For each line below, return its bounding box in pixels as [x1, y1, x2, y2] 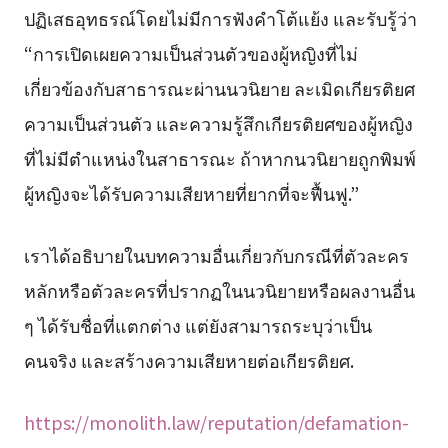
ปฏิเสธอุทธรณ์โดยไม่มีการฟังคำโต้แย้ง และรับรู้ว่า [23, 4, 417, 31]
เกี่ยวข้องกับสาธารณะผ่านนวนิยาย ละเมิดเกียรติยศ [23, 74, 415, 101]
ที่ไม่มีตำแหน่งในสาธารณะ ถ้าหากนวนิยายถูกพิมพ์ [23, 144, 416, 171]
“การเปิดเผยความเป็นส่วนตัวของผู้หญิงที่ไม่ [23, 39, 358, 66]
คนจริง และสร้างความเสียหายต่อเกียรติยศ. [23, 346, 354, 373]
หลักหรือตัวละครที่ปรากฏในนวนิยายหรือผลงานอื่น [23, 276, 415, 303]
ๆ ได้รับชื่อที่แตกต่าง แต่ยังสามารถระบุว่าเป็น [23, 311, 372, 338]
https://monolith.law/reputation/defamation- [23, 408, 409, 435]
